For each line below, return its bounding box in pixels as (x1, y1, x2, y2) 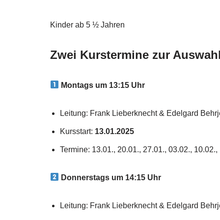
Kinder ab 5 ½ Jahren (50, 20, 125, 29)
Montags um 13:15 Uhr (61, 81, 145, 89)
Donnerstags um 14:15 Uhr (61, 173, 162, 182)
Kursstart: (60, 127, 95, 136)
